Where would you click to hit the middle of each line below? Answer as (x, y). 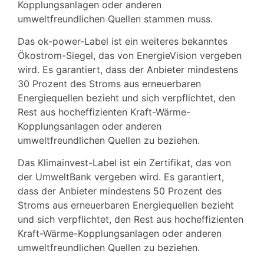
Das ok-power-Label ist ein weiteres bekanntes (123, 42)
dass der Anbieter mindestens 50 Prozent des (120, 191)
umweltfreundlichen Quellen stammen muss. (115, 19)
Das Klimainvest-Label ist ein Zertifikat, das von (124, 163)
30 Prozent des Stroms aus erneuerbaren (109, 84)
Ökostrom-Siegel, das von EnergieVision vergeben (130, 56)
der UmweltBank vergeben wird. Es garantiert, (121, 177)
